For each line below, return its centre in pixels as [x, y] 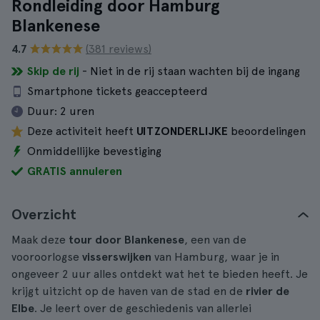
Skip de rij [53, 71]
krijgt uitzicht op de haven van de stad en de [127, 291]
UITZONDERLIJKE [182, 131]
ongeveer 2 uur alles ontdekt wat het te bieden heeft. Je [160, 274]
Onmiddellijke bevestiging [94, 151]
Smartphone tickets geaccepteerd [117, 91]
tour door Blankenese [126, 240]
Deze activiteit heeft [82, 131]
